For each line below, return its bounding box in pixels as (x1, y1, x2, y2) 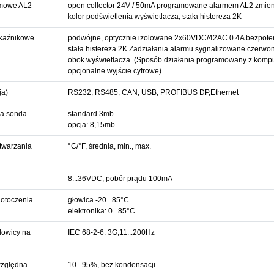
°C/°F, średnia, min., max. (67, 142, 151, 150)
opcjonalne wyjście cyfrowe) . (67, 67, 165, 75)
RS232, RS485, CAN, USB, (67, 88, 160, 97)
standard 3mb (67, 109, 114, 118)
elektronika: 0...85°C (67, 207, 135, 215)
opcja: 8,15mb (67, 120, 115, 129)
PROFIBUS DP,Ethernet (160, 88, 239, 97)
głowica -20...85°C (67, 196, 129, 204)
